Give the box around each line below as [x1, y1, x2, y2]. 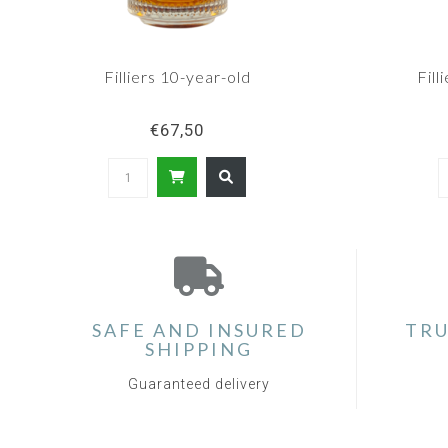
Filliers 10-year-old [103, 67, 251, 87]
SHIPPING [145, 338, 253, 361]
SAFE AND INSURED [91, 319, 307, 342]
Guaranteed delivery [128, 376, 270, 393]
